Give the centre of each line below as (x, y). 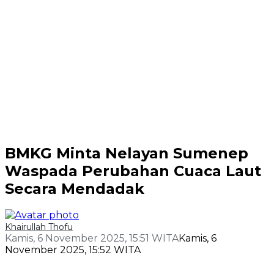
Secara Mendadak (75, 188)
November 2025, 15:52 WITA (73, 250)
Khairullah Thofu (39, 227)
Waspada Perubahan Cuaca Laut (133, 171)
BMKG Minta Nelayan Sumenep (127, 153)
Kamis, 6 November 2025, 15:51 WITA (92, 239)
